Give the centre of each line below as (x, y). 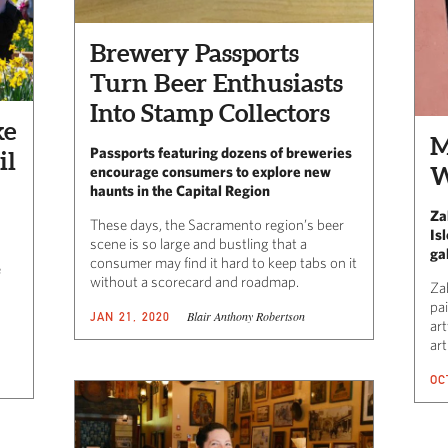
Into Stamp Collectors (210, 112)
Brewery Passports (194, 52)
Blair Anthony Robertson (245, 315)
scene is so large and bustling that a (198, 243)
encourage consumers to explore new (210, 171)
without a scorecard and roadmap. (194, 281)
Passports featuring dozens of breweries (221, 152)
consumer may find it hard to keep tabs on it (223, 262)
